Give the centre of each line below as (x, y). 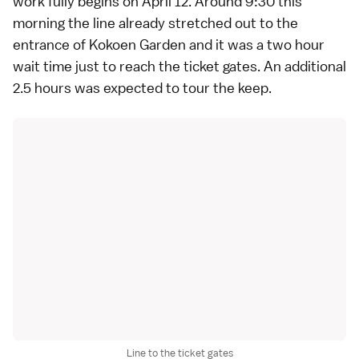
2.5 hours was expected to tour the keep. (142, 88)
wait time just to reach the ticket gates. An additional (179, 66)
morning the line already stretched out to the (155, 23)
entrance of (51, 44)
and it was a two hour (255, 44)
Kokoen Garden (137, 44)
